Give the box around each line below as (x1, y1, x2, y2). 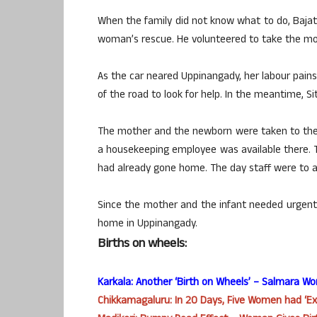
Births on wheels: (98, 234, 187, 255)
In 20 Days (175, 292, 222, 311)
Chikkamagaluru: (98, 292, 175, 311)
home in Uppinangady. (98, 215, 197, 234)
